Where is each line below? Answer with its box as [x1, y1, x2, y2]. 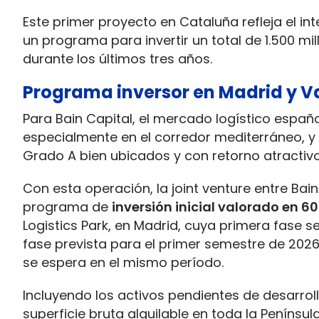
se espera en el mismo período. [23, 253, 224, 271]
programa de [23, 198, 112, 216]
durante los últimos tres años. [23, 50, 212, 68]
